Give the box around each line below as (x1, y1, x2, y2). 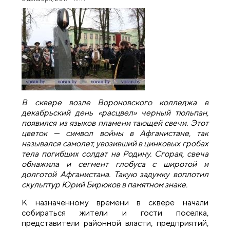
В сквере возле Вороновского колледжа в (22, 98, 208, 108)
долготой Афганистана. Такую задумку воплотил (22, 169, 208, 180)
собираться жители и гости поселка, (22, 207, 208, 218)
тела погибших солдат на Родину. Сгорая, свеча (22, 149, 208, 159)
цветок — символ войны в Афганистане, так (22, 128, 208, 139)
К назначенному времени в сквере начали (22, 197, 208, 207)
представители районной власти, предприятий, (22, 218, 208, 228)
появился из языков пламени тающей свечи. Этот (22, 118, 208, 128)
